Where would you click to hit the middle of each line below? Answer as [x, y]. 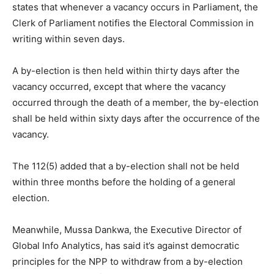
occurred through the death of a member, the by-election [135, 102]
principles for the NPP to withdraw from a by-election [128, 261]
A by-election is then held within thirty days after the [126, 70]
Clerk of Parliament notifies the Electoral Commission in [133, 23]
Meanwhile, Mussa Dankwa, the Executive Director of [127, 229]
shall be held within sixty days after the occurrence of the [136, 118]
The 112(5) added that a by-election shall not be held [126, 166]
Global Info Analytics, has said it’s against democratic [126, 245]
